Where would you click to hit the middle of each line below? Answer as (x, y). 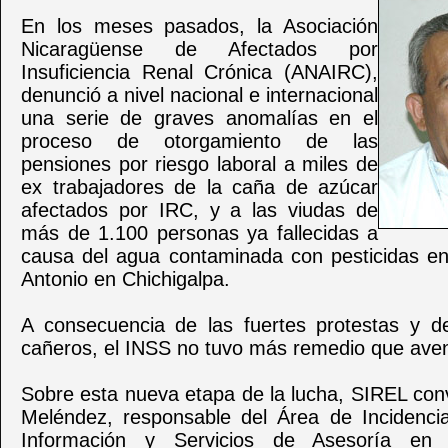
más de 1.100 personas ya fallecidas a (199, 233)
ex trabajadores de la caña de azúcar (199, 187)
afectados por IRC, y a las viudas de (199, 210)
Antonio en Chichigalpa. (125, 279)
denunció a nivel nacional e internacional (199, 95)
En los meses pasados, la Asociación (199, 26)
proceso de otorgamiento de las (199, 141)
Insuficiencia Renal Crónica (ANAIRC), (199, 72)
